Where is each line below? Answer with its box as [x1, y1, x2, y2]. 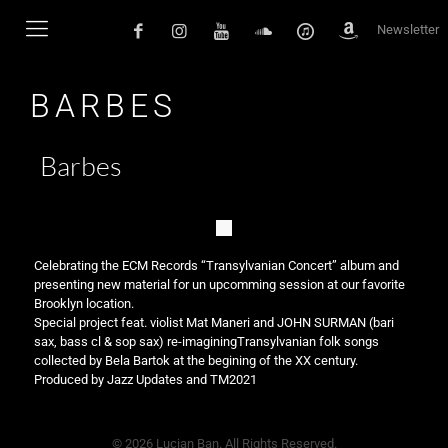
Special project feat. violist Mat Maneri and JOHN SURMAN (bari [33, 315, 394, 330]
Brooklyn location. [33, 296, 134, 311]
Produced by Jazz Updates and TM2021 [33, 372, 257, 387]
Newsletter [377, 22, 439, 37]
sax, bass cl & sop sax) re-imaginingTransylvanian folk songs [33, 334, 379, 349]
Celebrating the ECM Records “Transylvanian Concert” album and [33, 258, 399, 273]
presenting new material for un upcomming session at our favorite [33, 277, 405, 292]
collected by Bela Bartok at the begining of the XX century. [33, 353, 358, 368]
